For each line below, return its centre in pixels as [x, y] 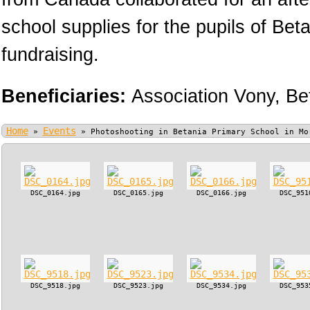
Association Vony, [206, 96]
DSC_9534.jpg [221, 285]
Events [59, 131]
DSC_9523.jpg [138, 285]
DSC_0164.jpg [55, 193]
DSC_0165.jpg [138, 193]
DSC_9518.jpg [55, 285]
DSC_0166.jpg [221, 193]
